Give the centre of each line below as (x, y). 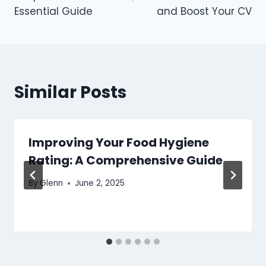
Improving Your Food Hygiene (119, 142)
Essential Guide (53, 11)
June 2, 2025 (100, 183)
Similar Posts (70, 92)
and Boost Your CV (204, 11)
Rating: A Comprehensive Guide (126, 160)
